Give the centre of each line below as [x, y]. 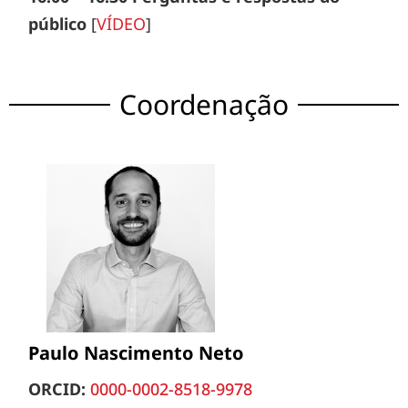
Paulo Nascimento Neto [137, 352]
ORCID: [57, 388]
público [58, 24]
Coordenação [204, 105]
